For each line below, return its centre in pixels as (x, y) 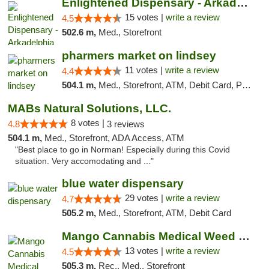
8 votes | (89, 123)
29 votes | (145, 198)
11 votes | (145, 70)
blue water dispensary (122, 183)
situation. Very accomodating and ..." (84, 161)
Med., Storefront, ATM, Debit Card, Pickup (170, 85)
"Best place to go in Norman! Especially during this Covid (122, 150)
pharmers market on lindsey (139, 56)
